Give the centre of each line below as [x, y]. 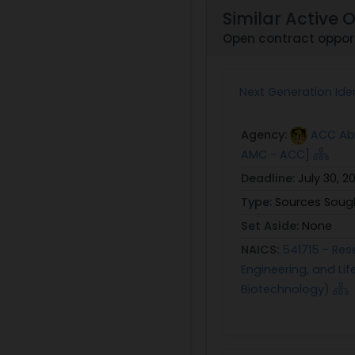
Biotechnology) [287, 290]
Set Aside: [271, 226]
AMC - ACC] [275, 155]
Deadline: [269, 179]
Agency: [265, 135]
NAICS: [261, 250]
